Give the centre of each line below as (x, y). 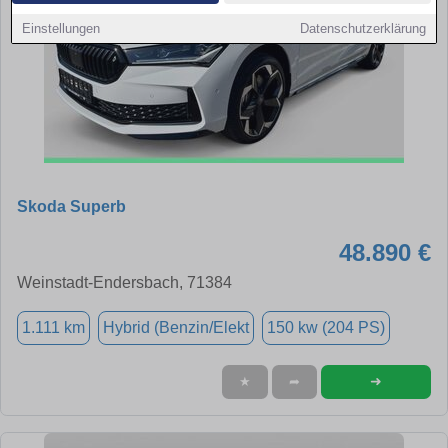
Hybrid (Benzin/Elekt (176, 327)
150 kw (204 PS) (326, 327)
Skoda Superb (71, 206)
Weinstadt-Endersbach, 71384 (124, 282)
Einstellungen (61, 28)
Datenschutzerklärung (362, 28)
